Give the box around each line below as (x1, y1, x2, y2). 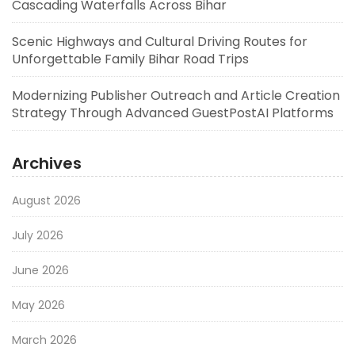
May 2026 (12, 296, 65, 313)
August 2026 (12, 192, 81, 208)
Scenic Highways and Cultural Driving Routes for (12, 32, 307, 51)
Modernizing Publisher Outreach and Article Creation (12, 86, 340, 105)
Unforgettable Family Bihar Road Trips (12, 49, 249, 68)
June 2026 (12, 261, 69, 278)
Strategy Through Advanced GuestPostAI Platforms (12, 103, 334, 122)
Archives (12, 151, 82, 174)
